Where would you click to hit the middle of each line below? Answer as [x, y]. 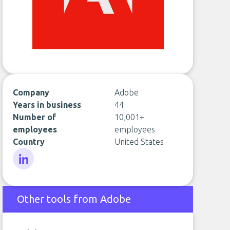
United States [139, 142]
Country [29, 142]
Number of [35, 117]
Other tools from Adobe [74, 199]
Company [31, 92]
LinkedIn [28, 175]
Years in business [47, 105]
